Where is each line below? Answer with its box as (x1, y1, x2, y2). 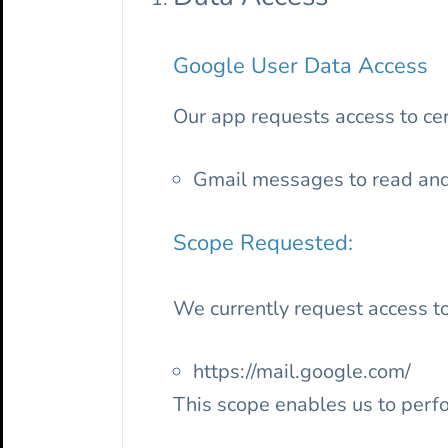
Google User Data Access (173, 51, 428, 82)
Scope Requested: (173, 228, 353, 259)
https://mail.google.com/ (193, 358, 411, 386)
